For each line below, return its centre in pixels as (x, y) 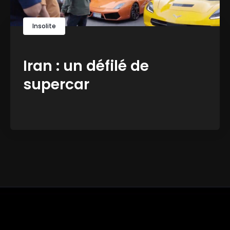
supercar (56, 85)
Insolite (44, 26)
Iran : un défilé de (86, 66)
